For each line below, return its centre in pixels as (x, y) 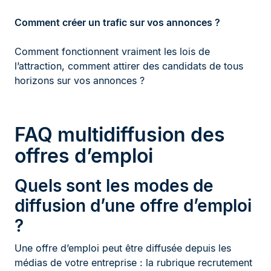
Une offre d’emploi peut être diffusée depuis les (123, 248)
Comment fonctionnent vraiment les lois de (112, 51)
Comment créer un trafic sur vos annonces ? (117, 22)
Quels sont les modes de (114, 185)
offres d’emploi (84, 155)
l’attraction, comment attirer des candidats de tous (129, 66)
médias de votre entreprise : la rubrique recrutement (133, 262)
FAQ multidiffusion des (120, 134)
